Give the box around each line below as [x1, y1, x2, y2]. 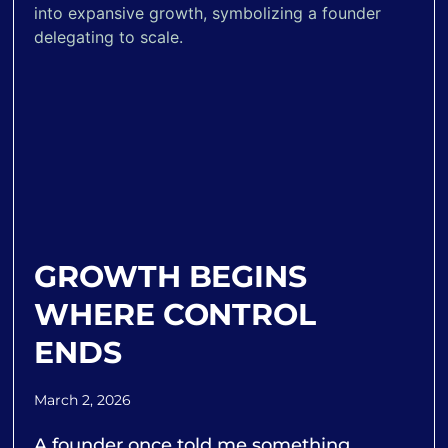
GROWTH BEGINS [34, 258, 307, 296]
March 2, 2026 [34, 391, 132, 410]
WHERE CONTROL [34, 296, 316, 334]
